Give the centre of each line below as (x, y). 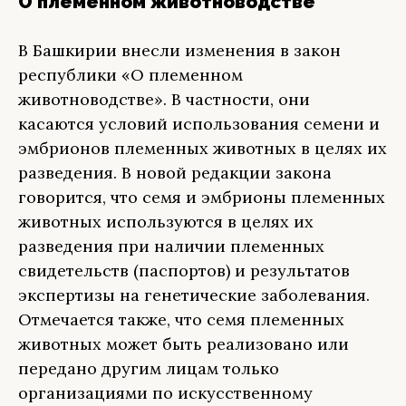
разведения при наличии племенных (171, 246)
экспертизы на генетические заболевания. (194, 295)
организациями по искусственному (165, 393)
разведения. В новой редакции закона (175, 173)
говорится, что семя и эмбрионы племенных (202, 197)
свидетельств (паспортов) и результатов (184, 271)
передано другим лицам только (149, 368)
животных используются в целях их (166, 222)
